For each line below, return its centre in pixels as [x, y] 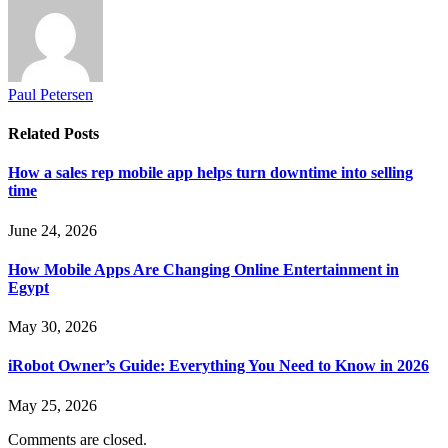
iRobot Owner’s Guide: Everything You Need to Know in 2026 [218, 366]
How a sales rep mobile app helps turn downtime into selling [210, 173]
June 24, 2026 [52, 230]
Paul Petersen [50, 94]
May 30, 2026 [52, 327]
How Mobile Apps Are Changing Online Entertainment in [203, 269]
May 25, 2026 [52, 405]
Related [36, 134]
